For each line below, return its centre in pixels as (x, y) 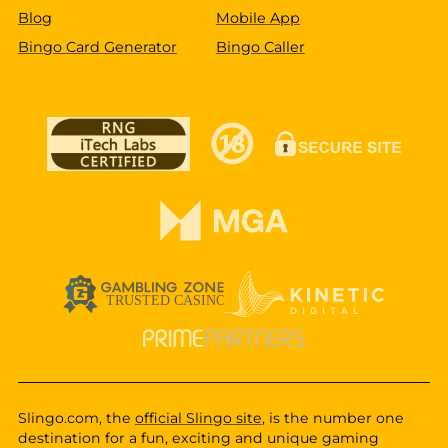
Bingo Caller (260, 47)
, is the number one (332, 418)
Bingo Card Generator (97, 47)
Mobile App (257, 17)
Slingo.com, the (76, 418)
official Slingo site (198, 418)
